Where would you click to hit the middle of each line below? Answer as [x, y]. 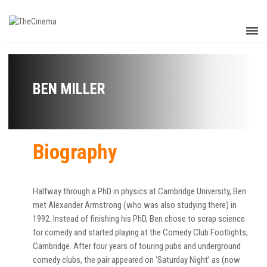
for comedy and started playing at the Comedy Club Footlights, [140, 232]
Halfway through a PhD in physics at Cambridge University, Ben [139, 191]
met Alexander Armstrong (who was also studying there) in [135, 205]
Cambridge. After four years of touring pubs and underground [137, 246]
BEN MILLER [69, 89]
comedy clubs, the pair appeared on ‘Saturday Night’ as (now [136, 260]
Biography [75, 152]
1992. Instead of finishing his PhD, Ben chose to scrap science [139, 219]
